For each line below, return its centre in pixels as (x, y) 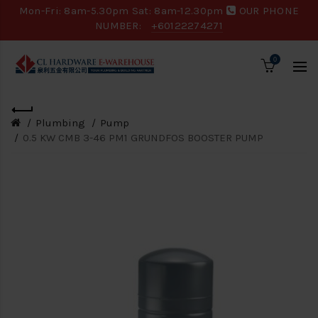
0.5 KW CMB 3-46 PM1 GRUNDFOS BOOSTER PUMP (143, 138)
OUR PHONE (268, 11)
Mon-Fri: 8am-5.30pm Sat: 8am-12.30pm (122, 11)
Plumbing (60, 123)
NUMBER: (120, 26)
